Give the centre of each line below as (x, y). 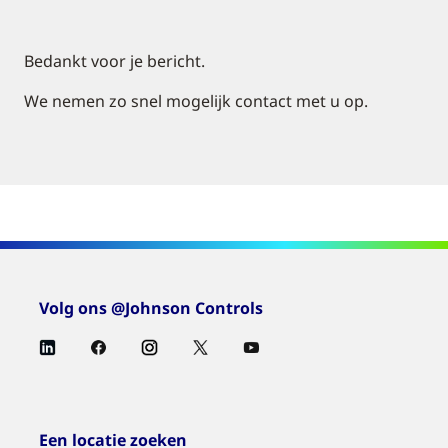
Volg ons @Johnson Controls (151, 308)
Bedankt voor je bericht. (114, 61)
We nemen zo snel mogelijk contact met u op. (196, 101)
